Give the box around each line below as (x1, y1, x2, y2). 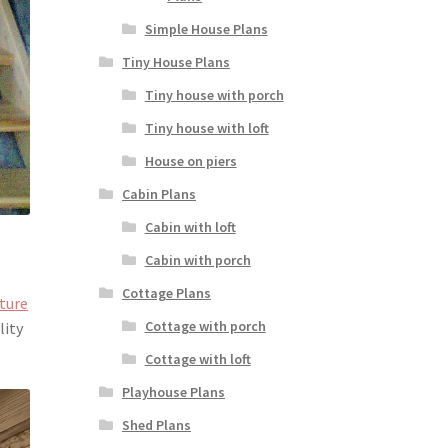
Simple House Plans (144, 20, 268, 39)
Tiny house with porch (144, 86, 284, 105)
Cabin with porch (144, 251, 251, 270)
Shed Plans (121, 416, 191, 435)
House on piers (144, 152, 237, 171)
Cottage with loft (144, 350, 251, 369)
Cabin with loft (144, 218, 236, 237)
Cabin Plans (121, 185, 196, 204)
